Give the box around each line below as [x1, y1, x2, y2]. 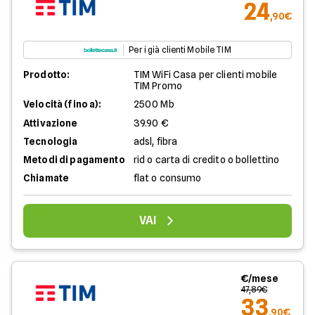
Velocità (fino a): [23, 98, 102, 110]
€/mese [240, 273, 279, 284]
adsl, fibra [133, 136, 178, 147]
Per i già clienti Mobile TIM [129, 44, 231, 55]
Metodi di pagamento [23, 154, 125, 165]
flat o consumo [133, 172, 202, 184]
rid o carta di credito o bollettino [133, 154, 280, 165]
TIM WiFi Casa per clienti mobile [133, 69, 278, 80]
